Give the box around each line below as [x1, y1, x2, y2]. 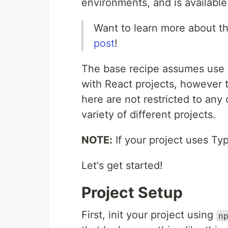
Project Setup [81, 183, 183, 202]
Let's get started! [81, 159, 163, 172]
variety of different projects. [81, 108, 216, 121]
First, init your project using [81, 209, 216, 221]
